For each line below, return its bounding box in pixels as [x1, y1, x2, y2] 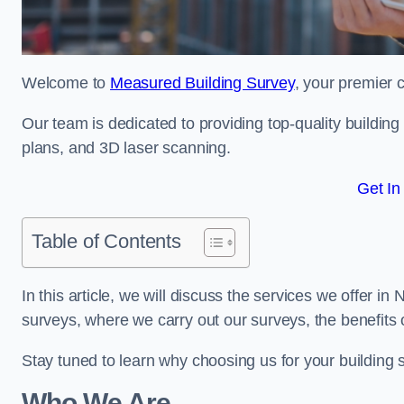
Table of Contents [32, 230, 181, 252]
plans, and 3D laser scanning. [22, 139, 231, 157]
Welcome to [22, 74, 111, 92]
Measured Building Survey [110, 74, 295, 92]
